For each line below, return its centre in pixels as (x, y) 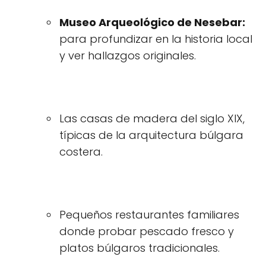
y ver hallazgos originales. (128, 56)
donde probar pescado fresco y (147, 231)
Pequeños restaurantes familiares (149, 215)
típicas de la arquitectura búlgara (151, 135)
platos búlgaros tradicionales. (140, 248)
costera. (81, 152)
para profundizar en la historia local (156, 39)
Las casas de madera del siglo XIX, (152, 118)
